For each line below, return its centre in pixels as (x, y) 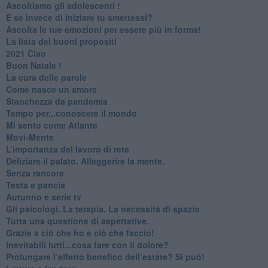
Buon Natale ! (33, 65)
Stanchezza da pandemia (57, 101)
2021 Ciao (26, 53)
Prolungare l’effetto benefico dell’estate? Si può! (105, 256)
